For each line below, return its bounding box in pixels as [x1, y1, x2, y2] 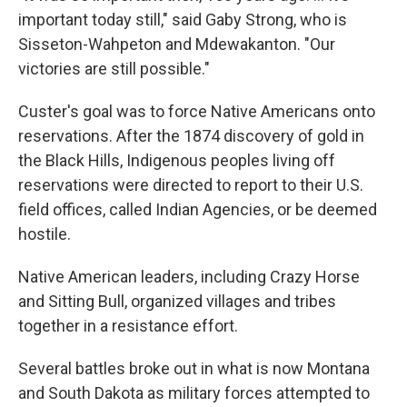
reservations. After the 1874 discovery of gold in [18, 126, 364, 145]
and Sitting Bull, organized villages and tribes [18, 292, 336, 311]
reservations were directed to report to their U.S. [18, 175, 363, 194]
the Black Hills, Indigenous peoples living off [18, 151, 335, 170]
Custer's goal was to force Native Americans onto [18, 102, 375, 121]
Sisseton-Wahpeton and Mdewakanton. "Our [18, 35, 335, 54]
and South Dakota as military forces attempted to [18, 383, 370, 402]
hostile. [18, 224, 71, 243]
